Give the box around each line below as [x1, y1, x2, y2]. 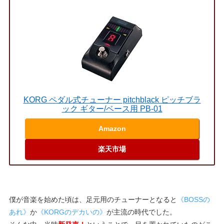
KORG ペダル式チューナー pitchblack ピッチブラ [23, 95, 201, 104]
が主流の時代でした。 [106, 208, 176, 216]
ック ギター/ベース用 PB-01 [61, 104, 162, 113]
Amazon [98, 124, 126, 133]
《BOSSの [176, 195, 210, 204]
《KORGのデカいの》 [36, 208, 106, 216]
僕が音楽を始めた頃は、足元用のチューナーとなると [8, 195, 177, 204]
